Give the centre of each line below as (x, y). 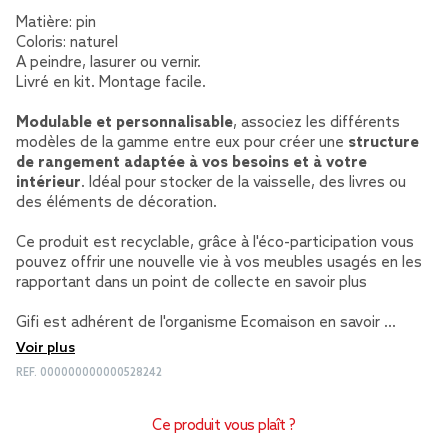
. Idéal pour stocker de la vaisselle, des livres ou (243, 183)
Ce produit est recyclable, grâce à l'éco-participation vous (215, 243)
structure (383, 143)
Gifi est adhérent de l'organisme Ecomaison (167, 323)
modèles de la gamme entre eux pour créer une (182, 143)
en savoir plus (320, 283)
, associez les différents (316, 123)
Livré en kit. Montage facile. (111, 83)
